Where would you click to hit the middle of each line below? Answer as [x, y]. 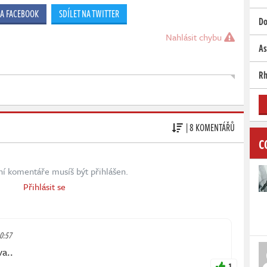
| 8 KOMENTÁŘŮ [210, 128]
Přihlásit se [44, 186]
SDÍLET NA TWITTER [89, 13]
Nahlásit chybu [195, 37]
